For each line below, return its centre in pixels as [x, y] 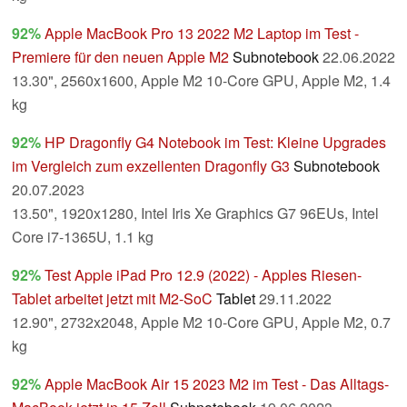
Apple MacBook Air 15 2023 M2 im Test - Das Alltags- [217, 384]
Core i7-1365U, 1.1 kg [83, 237]
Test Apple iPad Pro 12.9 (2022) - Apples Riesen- [203, 275]
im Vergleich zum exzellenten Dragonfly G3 [151, 166]
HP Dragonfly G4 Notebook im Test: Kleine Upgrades [215, 143]
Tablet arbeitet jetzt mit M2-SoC [112, 299]
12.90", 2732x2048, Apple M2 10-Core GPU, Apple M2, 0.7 [201, 323]
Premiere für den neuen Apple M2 [120, 57]
